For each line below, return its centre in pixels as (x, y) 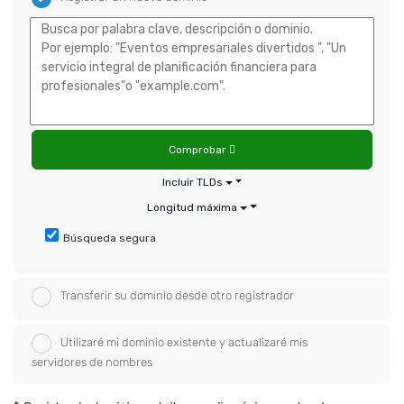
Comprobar (199, 150)
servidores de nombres (92, 362)
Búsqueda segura (110, 238)
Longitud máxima (193, 207)
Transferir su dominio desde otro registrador (177, 296)
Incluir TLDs (192, 182)
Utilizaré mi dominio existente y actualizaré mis (184, 343)
